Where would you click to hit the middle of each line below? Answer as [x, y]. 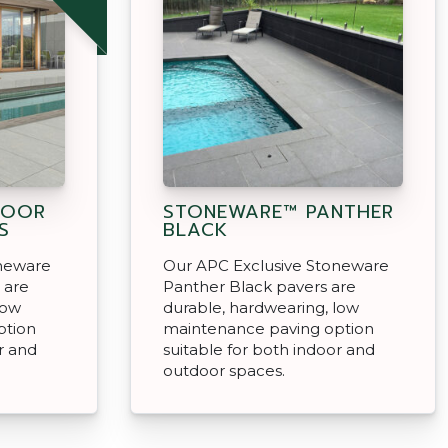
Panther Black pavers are [259, 286]
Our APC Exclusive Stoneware [276, 265]
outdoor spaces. [224, 370]
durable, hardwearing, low [261, 307]
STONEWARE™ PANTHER [278, 211]
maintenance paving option [268, 328]
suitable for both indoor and [269, 349]
